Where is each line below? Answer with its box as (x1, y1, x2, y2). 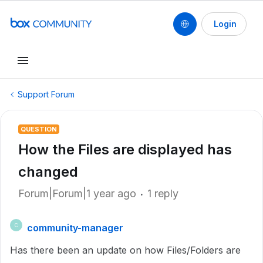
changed (18, 163, 78, 180)
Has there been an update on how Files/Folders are (10, 244, 241, 256)
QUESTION (21, 125, 57, 133)
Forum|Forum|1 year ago (18, 187, 136, 200)
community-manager (27, 222, 123, 234)
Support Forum (18, 89, 75, 99)
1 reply (147, 187, 178, 200)
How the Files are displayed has (18, 141, 232, 158)
